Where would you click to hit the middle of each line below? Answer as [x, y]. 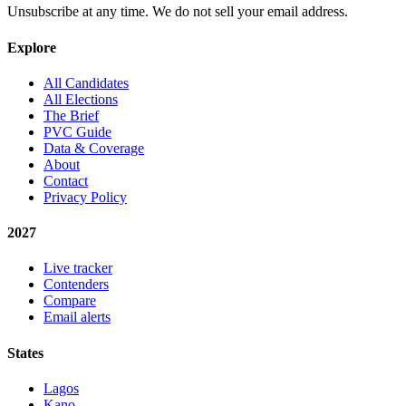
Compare [70, 301]
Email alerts [77, 317]
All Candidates [86, 82]
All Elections [81, 99]
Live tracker [78, 268]
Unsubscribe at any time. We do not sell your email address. [178, 12]
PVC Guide [77, 131]
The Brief [71, 115]
